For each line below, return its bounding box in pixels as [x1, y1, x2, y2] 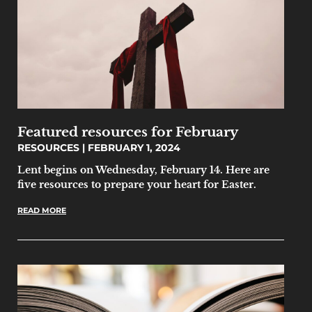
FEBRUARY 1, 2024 [85, 141, 180, 154]
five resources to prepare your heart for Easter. [17, 178, 256, 191]
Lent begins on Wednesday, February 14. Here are [17, 163, 270, 176]
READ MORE [17, 205, 66, 215]
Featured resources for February [17, 123, 238, 140]
